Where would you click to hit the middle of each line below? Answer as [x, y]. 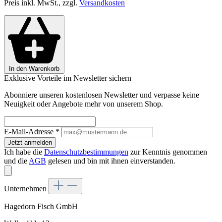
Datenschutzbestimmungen [86, 152]
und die [16, 161]
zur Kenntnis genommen [168, 152]
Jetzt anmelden [30, 143]
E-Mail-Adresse [30, 132]
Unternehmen [26, 189]
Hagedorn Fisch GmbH [41, 207]
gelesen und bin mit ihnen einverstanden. [111, 161]
